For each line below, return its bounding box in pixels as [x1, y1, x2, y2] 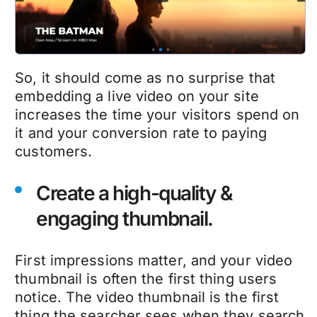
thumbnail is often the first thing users [15, 270, 277, 287]
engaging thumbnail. [36, 207, 213, 231]
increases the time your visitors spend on [15, 106, 300, 123]
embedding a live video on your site [15, 88, 259, 105]
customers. [15, 143, 97, 160]
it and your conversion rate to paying [15, 125, 267, 142]
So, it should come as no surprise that [15, 69, 276, 86]
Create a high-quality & [36, 181, 233, 205]
